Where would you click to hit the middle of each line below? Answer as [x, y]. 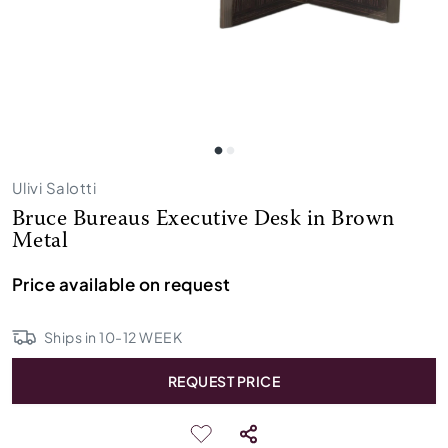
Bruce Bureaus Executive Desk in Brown [203, 220]
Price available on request [121, 284]
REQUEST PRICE [224, 381]
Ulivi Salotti [54, 187]
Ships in [72, 337]
